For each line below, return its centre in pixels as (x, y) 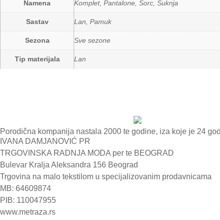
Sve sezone (92, 41)
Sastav (37, 22)
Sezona (37, 41)
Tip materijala (37, 59)
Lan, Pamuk (93, 22)
